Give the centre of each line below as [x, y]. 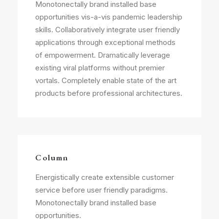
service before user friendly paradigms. [101, 190]
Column [52, 157]
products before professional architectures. [109, 93]
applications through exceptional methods [105, 42]
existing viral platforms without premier [100, 68]
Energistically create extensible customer [105, 177]
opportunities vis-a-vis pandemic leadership [109, 17]
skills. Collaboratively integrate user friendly [108, 30]
